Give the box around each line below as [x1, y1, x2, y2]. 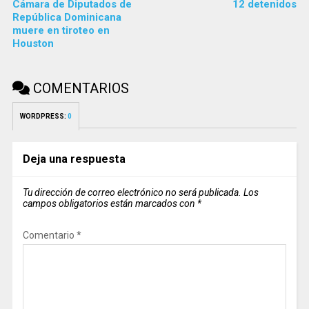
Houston [12, 37, 54, 50]
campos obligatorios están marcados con [22, 197, 197, 209]
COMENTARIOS [29, 79, 129, 97]
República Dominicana [12, 10, 121, 23]
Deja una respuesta [22, 152, 126, 166]
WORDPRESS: [19, 112, 68, 120]
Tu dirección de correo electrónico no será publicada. [22, 186, 241, 198]
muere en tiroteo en [12, 23, 110, 37]
